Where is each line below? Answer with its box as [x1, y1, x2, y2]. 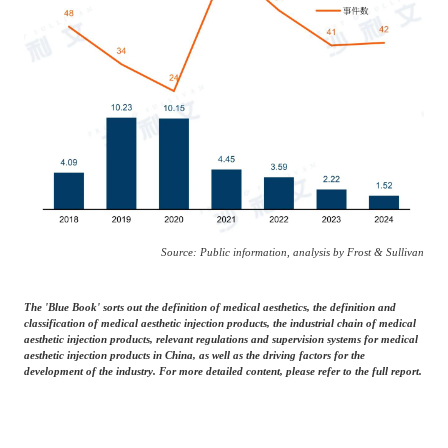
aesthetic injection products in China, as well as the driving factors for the [23, 348, 365, 361]
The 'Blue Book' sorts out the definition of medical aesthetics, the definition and [23, 300, 396, 313]
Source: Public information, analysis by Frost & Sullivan [161, 246, 425, 259]
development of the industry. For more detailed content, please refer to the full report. [23, 364, 422, 377]
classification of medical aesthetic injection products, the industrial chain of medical [23, 316, 416, 329]
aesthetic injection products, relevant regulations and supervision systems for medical [23, 332, 418, 345]
